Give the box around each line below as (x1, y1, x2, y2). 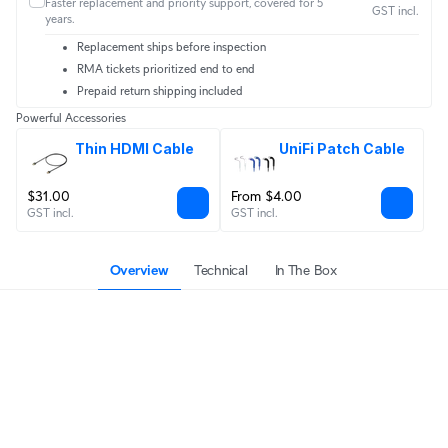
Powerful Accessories (16, 111, 126, 124)
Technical (194, 262, 248, 278)
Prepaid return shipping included (77, 84, 243, 97)
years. (45, 12, 75, 25)
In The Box (274, 262, 337, 278)
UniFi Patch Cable (279, 140, 405, 157)
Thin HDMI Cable (75, 140, 194, 157)
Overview (109, 262, 169, 278)
